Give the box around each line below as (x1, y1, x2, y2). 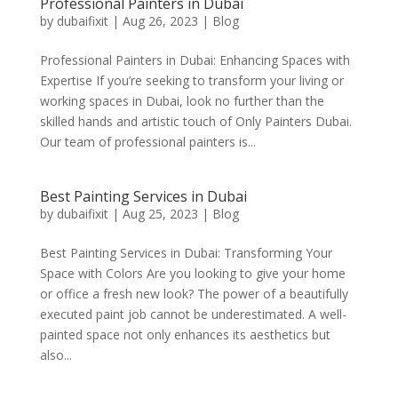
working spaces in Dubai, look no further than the (39, 92, 324, 110)
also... (39, 346, 72, 364)
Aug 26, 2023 (122, 12, 198, 30)
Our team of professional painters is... (39, 133, 256, 151)
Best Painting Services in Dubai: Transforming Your (39, 244, 332, 262)
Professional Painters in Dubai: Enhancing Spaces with (39, 52, 350, 69)
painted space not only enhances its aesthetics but (39, 326, 330, 344)
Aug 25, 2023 (122, 205, 198, 223)
